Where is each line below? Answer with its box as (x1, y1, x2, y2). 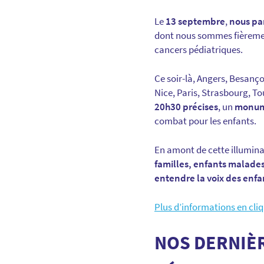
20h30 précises (154, 100, 218, 113)
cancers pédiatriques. (154, 42, 243, 56)
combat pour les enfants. (154, 114, 256, 127)
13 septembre (166, 14, 225, 28)
